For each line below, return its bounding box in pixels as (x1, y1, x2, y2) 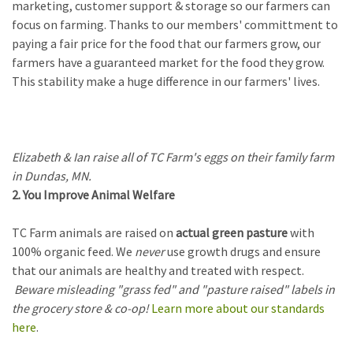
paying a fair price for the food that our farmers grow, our (12, 35, 321, 52)
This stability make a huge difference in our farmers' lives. (12, 73, 320, 90)
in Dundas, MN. (12, 168, 91, 184)
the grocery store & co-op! (12, 300, 151, 317)
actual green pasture (176, 225, 288, 241)
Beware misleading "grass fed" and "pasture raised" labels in (14, 281, 335, 298)
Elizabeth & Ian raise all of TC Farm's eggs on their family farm (12, 149, 334, 165)
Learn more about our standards (151, 300, 325, 317)
